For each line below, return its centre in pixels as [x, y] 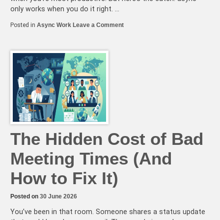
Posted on [25, 196]
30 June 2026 [58, 196]
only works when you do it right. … [65, 9]
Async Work [54, 25]
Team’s [133, 86]
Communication [145, 45]
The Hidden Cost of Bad [107, 138]
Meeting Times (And [91, 158]
